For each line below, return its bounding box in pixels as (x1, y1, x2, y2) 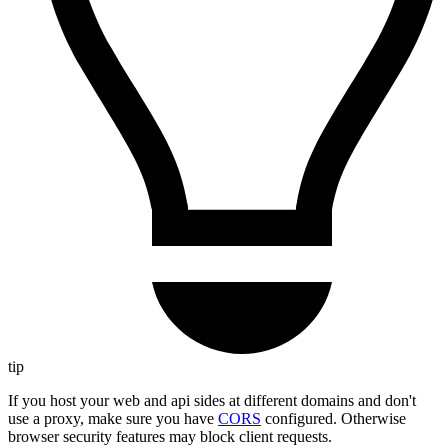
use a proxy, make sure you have (8, 409, 218, 427)
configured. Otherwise (261, 409, 406, 427)
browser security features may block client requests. (8, 427, 332, 445)
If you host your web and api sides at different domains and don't (8, 391, 416, 409)
